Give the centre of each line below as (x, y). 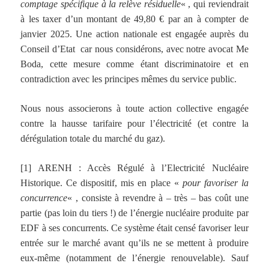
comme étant (132, 64)
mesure (87, 64)
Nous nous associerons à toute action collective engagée (134, 108)
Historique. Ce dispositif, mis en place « (101, 183)
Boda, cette (47, 64)
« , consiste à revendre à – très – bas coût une (158, 198)
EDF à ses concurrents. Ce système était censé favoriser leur (134, 228)
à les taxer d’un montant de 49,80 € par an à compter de (134, 19)
